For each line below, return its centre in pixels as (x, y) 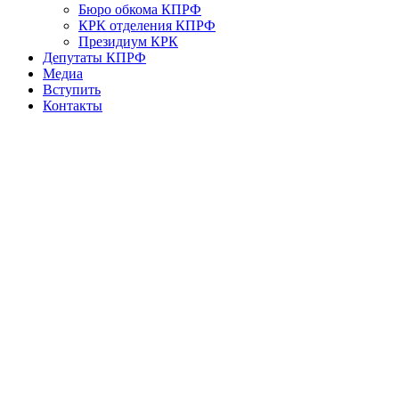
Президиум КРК (128, 42)
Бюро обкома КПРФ (140, 10)
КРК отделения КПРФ (147, 26)
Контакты (73, 106)
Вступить (72, 90)
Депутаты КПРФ (94, 58)
